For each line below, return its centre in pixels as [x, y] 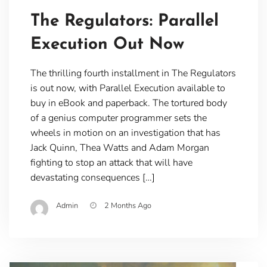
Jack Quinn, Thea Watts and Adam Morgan [119, 148]
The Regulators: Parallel [124, 21]
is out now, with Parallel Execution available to [128, 88]
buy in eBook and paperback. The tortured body [128, 103]
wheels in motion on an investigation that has [125, 133]
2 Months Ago [128, 205]
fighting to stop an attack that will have [111, 162]
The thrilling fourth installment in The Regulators [133, 73]
